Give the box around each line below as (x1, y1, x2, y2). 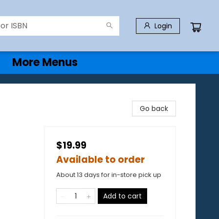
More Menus (12, 55, 78, 70)
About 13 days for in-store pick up (56, 170, 161, 179)
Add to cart (103, 191, 142, 201)
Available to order (56, 153, 145, 166)
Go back (140, 104, 168, 113)
